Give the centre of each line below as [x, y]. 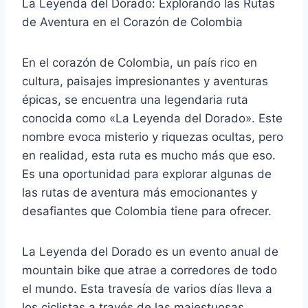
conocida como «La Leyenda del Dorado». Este [152, 118]
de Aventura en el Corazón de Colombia [132, 22]
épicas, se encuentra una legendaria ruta [135, 99]
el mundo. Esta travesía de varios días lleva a [147, 288]
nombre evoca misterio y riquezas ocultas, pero [153, 136]
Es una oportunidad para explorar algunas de [147, 174]
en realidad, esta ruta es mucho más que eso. [149, 155]
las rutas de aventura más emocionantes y [140, 192]
